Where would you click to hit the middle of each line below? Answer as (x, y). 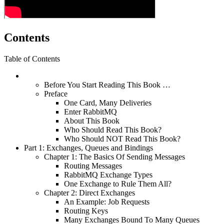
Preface (56, 93)
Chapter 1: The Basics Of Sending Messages (114, 156)
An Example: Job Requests (107, 201)
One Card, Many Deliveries (108, 102)
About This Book (92, 120)
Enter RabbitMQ (90, 111)
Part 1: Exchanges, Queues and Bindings (88, 147)
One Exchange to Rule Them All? (118, 183)
